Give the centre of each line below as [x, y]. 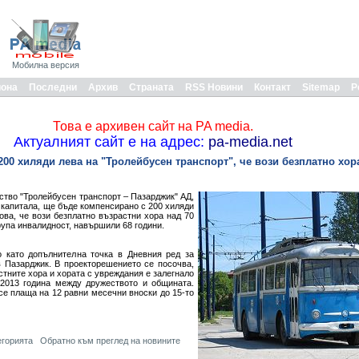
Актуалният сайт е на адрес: [109, 142]
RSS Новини [214, 87]
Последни [53, 87]
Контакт [272, 87]
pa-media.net [248, 142]
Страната [151, 87]
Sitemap [321, 87]
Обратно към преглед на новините [110, 341]
